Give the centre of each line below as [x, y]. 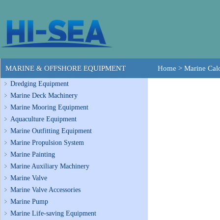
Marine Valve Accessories [45, 190]
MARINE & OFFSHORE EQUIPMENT [66, 68]
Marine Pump [29, 202]
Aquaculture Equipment [43, 119]
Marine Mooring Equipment [49, 107]
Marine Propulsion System [47, 143]
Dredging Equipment [40, 84]
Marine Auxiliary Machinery [50, 166]
